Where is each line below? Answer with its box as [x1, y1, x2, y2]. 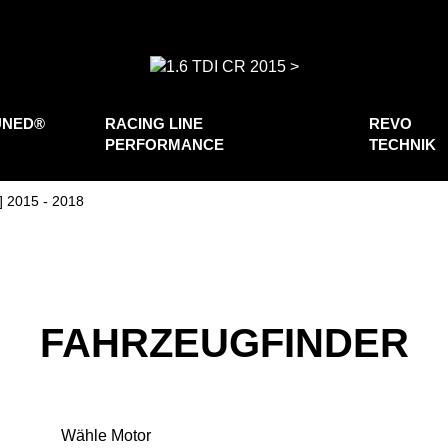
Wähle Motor [60, 426, 151, 444]
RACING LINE [105, 114, 204, 132]
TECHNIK [369, 135, 437, 153]
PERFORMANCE [105, 135, 225, 153]
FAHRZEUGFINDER [39, 320, 409, 365]
